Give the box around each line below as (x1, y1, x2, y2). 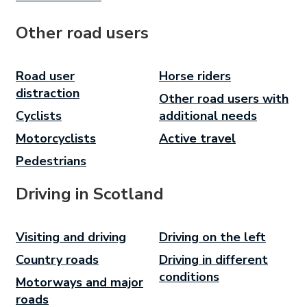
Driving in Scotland (16, 182, 164, 205)
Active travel (159, 130, 236, 147)
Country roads (16, 251, 99, 268)
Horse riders (159, 67, 231, 84)
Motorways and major (16, 273, 143, 291)
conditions (159, 268, 219, 285)
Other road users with (159, 90, 288, 107)
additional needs (159, 107, 257, 124)
